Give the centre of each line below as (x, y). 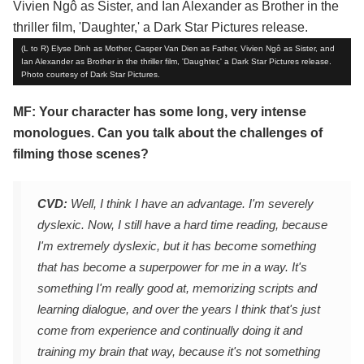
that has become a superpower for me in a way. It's (172, 267)
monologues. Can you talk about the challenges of (168, 133)
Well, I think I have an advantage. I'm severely (191, 204)
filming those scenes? (81, 154)
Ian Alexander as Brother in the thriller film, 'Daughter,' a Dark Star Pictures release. (176, 62)
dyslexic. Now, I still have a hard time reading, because (182, 225)
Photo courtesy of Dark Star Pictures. (91, 75)
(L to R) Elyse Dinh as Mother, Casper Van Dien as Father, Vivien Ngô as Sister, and (178, 49)
